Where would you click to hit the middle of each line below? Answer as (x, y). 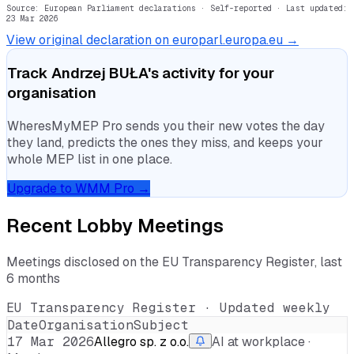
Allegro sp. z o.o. (141, 341)
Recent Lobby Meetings (115, 225)
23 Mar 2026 (32, 18)
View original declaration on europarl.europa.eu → (153, 40)
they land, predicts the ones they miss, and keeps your (165, 143)
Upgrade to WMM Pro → (79, 188)
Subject (161, 325)
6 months (33, 278)
